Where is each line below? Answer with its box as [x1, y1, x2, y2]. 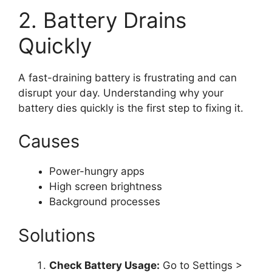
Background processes [49, 195, 160, 208]
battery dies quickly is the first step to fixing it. [18, 101, 243, 114]
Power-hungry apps [49, 165, 144, 177]
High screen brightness [49, 180, 162, 192]
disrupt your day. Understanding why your [18, 86, 223, 99]
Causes [18, 131, 80, 152]
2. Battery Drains [18, 7, 186, 33]
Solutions [18, 224, 95, 246]
